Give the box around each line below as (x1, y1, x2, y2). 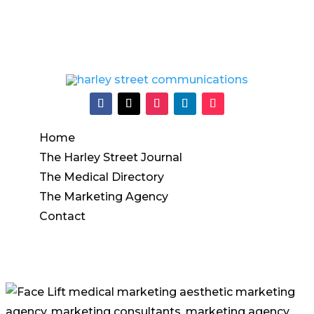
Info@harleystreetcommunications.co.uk (60, 13, 254, 24)
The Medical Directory (39, 170, 165, 184)
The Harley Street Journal (39, 151, 183, 164)
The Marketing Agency (39, 190, 169, 203)
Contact (39, 210, 86, 223)
